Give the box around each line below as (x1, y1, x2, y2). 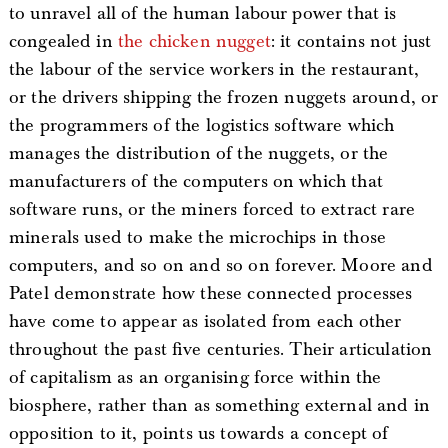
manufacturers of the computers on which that (8, 169, 383, 193)
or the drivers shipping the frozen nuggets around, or (8, 85, 439, 109)
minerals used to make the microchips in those (8, 225, 387, 249)
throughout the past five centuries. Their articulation (8, 337, 433, 361)
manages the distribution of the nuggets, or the (8, 141, 389, 165)
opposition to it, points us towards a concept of (8, 421, 389, 445)
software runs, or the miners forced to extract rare (8, 197, 416, 221)
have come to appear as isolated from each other (8, 309, 402, 333)
